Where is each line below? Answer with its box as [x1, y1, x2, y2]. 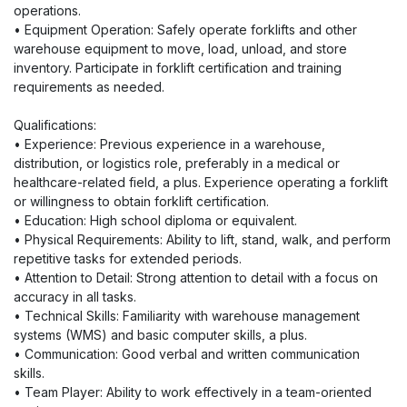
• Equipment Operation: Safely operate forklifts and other [14, 22, 357, 37]
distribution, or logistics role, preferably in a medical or [14, 155, 340, 171]
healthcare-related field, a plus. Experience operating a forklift [14, 174, 388, 190]
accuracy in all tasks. [14, 289, 136, 304]
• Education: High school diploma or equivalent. [14, 213, 297, 228]
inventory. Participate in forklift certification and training [14, 60, 342, 75]
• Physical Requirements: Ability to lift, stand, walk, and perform [14, 232, 391, 247]
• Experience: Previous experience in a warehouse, [14, 136, 325, 152]
